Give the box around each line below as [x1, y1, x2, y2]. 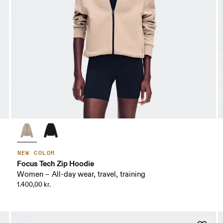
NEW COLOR [17, 149, 55, 157]
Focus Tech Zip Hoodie [16, 159, 94, 169]
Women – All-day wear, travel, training [16, 170, 145, 180]
